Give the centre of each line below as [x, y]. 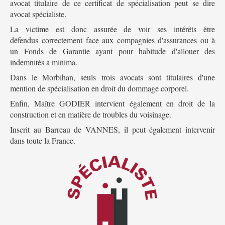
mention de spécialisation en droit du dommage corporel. [99, 88]
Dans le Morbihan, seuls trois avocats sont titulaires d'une [113, 77]
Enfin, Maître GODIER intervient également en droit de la [113, 103]
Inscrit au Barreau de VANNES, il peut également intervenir [113, 130]
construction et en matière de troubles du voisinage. [91, 115]
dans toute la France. [43, 141]
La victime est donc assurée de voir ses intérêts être [113, 29]
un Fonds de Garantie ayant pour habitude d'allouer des [113, 51]
